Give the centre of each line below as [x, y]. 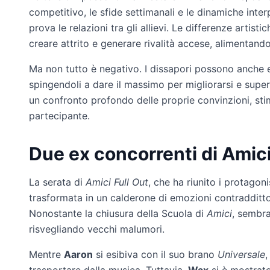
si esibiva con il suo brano [155, 254]
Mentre [46, 254]
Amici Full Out [115, 182]
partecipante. [59, 115]
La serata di [56, 182]
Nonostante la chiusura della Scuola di [118, 213]
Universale [241, 254]
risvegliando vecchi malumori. [97, 229]
